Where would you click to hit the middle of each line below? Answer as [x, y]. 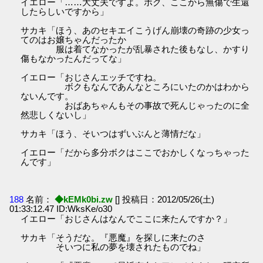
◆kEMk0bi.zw [84, 199]
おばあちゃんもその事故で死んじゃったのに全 [135, 106]
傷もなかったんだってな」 [74, 59]
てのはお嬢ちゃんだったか [74, 40]
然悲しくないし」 [56, 115]
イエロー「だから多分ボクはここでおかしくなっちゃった [135, 153]
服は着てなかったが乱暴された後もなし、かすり [135, 49]
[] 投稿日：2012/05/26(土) [165, 199]
